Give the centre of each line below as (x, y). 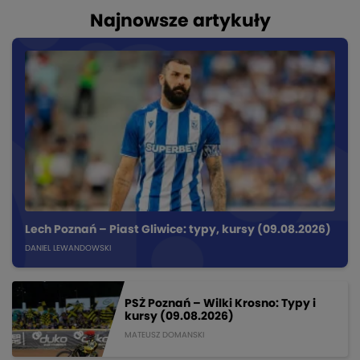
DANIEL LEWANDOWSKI (68, 249)
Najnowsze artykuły (180, 21)
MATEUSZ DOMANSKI (164, 335)
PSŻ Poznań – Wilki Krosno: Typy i (220, 303)
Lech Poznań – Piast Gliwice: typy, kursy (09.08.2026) (178, 230)
